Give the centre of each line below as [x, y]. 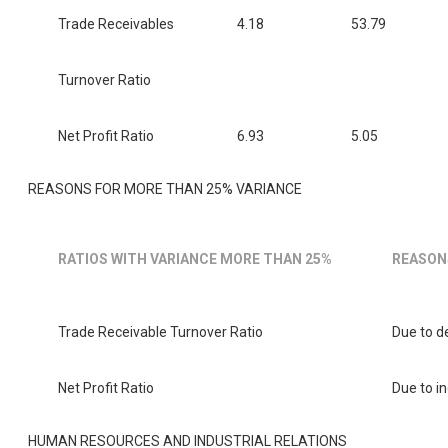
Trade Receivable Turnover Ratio [160, 332]
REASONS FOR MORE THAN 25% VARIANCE [165, 189]
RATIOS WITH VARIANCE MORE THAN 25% [195, 259]
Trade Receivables [116, 24]
